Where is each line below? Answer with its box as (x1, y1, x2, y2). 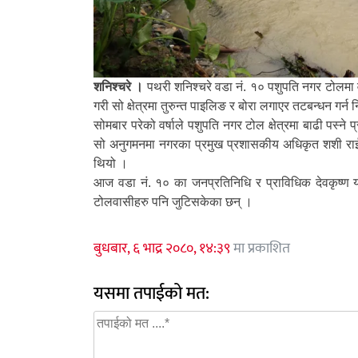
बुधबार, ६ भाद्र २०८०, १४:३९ (93, 237, 230, 261)
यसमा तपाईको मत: (93, 279, 209, 308)
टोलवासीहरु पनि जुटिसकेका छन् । (93, 195, 253, 209)
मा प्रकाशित (230, 237, 290, 261)
